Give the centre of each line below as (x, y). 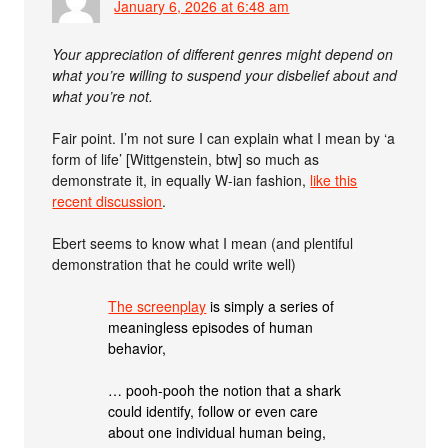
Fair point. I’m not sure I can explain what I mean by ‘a (224, 137)
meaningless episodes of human (211, 326)
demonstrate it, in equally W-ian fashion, (181, 179)
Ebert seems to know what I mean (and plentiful (203, 242)
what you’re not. (103, 95)
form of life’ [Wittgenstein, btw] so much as (186, 158)
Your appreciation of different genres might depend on (223, 53)
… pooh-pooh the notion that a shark (225, 389)
